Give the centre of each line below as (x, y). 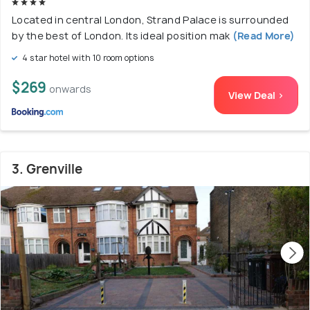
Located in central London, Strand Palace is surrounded (151, 20)
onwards (70, 89)
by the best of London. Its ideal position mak (121, 36)
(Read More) (263, 36)
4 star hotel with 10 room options (87, 58)
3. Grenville (47, 170)
